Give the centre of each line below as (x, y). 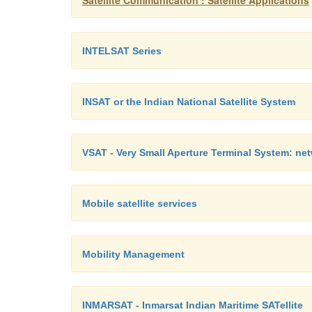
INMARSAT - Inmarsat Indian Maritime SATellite (193, 305)
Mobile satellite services (140, 203)
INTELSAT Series (122, 51)
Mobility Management (133, 254)
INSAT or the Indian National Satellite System (189, 102)
